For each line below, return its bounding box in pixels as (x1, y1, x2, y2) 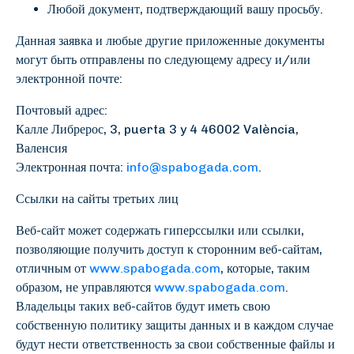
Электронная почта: (16, 160, 126, 175)
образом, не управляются (16, 280, 154, 295)
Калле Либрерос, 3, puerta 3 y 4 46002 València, (16, 122, 299, 137)
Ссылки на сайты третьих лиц (16, 191, 179, 206)
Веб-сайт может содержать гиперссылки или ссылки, (16, 223, 304, 238)
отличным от (16, 261, 89, 276)
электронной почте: (16, 71, 122, 86)
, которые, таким (220, 261, 310, 276)
